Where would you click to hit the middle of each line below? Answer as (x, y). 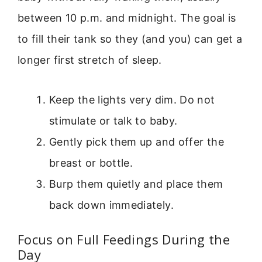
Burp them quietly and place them (136, 184)
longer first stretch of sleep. (90, 60)
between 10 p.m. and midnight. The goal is (127, 18)
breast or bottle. (91, 163)
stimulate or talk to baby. (113, 121)
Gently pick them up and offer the (137, 142)
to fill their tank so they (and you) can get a (130, 39)
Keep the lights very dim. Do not (132, 100)
